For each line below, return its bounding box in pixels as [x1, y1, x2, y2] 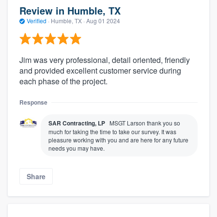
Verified [25, 16, 48, 25]
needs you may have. [48, 143, 105, 152]
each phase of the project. [19, 75, 108, 87]
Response [19, 97, 47, 107]
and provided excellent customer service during [19, 64, 181, 76]
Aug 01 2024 [86, 16, 120, 25]
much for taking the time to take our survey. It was [48, 127, 176, 136]
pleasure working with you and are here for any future [48, 135, 188, 144]
